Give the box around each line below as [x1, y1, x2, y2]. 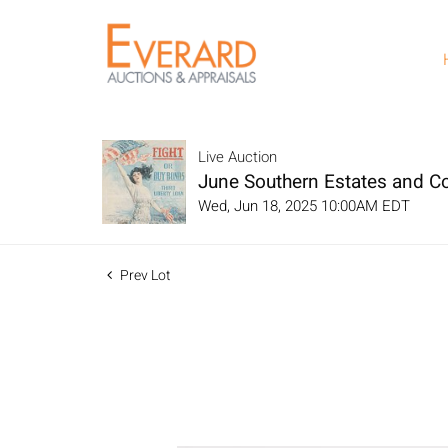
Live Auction [198, 146, 277, 168]
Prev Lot [117, 265, 171, 286]
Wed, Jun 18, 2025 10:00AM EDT [198, 195, 410, 217]
